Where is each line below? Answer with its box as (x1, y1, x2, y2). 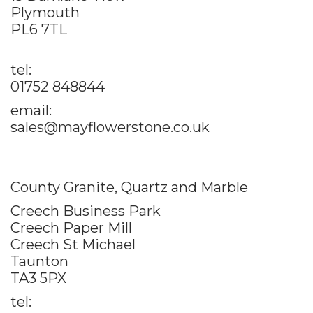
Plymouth (10, 3, 80, 21)
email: (10, 101, 52, 119)
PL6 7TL (10, 20, 67, 38)
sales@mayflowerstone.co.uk (10, 118, 210, 136)
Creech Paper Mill (10, 219, 132, 236)
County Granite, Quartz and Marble (10, 178, 248, 196)
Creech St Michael (10, 235, 136, 253)
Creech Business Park (10, 202, 161, 219)
